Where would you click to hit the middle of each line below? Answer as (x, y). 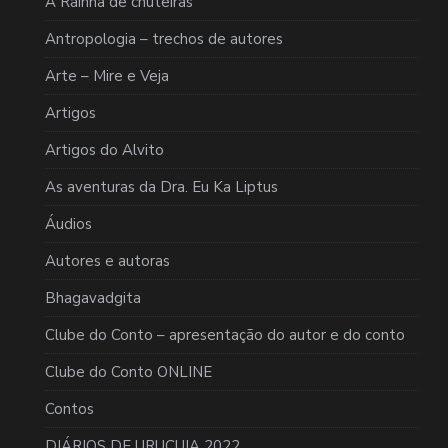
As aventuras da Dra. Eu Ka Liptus (161, 187)
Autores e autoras (107, 261)
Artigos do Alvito (104, 150)
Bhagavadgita (93, 298)
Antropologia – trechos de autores (164, 39)
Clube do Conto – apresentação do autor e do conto (225, 335)
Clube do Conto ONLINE (128, 372)
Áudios (68, 224)
